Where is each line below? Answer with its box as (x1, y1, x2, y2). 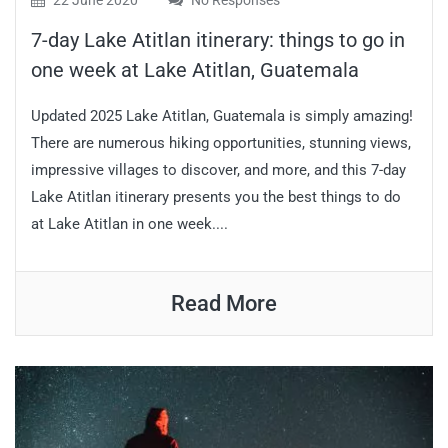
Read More (171, 291, 277, 317)
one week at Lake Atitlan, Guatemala (31, 58, 359, 83)
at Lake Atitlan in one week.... (31, 215, 228, 234)
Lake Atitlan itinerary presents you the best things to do (31, 188, 401, 207)
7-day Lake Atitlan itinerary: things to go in (31, 28, 405, 53)
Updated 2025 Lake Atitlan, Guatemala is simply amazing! (31, 107, 413, 126)
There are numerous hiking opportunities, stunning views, (31, 134, 411, 153)
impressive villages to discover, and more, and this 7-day (31, 161, 406, 180)
